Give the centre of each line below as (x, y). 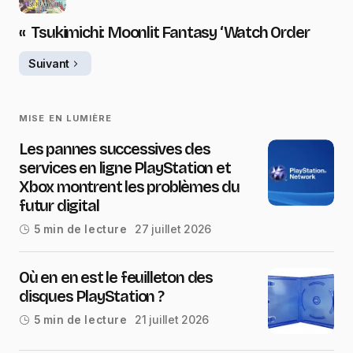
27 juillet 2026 (173, 229)
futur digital (59, 206)
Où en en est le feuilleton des (116, 278)
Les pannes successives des (115, 149)
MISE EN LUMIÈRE (66, 119)
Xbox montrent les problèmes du (130, 187)
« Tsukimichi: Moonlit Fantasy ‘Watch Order (164, 33)
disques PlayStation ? (91, 297)
